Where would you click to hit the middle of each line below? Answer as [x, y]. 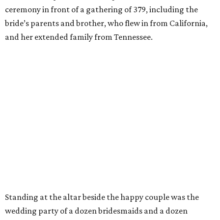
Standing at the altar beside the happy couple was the [102, 197]
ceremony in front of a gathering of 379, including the [101, 10]
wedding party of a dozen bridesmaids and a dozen [96, 211]
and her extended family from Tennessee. [79, 37]
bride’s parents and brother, [55, 23]
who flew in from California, [158, 23]
